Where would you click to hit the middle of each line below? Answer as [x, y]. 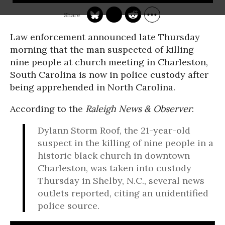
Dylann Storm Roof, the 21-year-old [114, 130]
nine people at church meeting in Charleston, [109, 62]
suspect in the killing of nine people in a [126, 143]
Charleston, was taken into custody [115, 168]
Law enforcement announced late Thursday [105, 37]
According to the [48, 109]
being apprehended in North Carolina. [93, 87]
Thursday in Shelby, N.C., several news [121, 181]
